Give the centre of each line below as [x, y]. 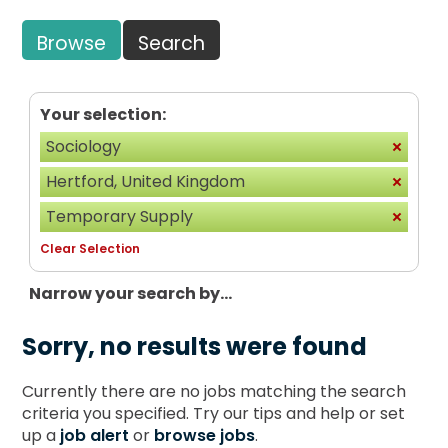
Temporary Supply [120, 216]
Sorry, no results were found [195, 346]
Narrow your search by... [131, 293]
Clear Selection [90, 248]
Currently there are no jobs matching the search [214, 391]
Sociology [84, 146]
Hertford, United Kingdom [146, 181]
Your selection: [103, 114]
